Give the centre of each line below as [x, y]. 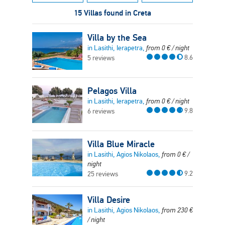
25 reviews [103, 174]
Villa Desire [109, 200]
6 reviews [101, 111]
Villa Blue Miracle [121, 144]
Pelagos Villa [112, 91]
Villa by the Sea [117, 37]
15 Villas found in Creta [113, 13]
